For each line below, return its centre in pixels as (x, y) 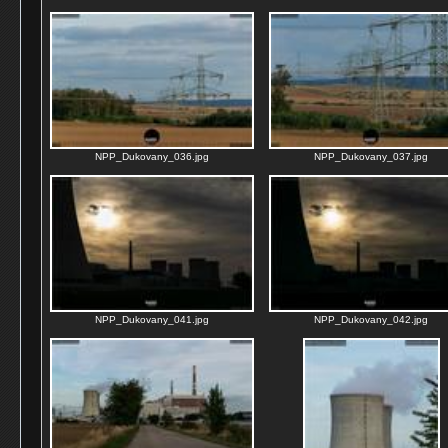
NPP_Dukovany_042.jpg (371, 319)
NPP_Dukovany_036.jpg (152, 156)
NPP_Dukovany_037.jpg (371, 156)
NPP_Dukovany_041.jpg (152, 319)
